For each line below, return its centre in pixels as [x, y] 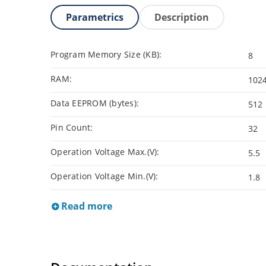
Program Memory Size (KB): [106, 55]
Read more [85, 206]
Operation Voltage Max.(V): [105, 152]
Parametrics [95, 18]
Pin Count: [72, 128]
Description [182, 18]
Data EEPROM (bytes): [95, 103]
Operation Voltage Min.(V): [104, 176]
